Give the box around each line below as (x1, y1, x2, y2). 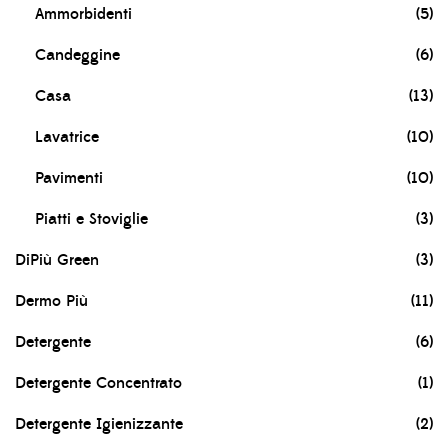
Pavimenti (35, 168, 103, 189)
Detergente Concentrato (15, 373, 182, 394)
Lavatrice (35, 127, 99, 148)
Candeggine (35, 45, 120, 66)
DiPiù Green (15, 250, 99, 271)
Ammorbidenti (35, 4, 132, 25)
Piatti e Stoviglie (35, 209, 148, 230)
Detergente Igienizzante (15, 414, 183, 435)
